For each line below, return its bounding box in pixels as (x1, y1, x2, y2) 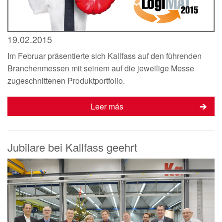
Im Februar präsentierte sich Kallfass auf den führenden (7, 50, 202, 61)
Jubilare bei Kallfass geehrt (7, 139, 137, 155)
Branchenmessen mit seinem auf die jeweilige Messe (7, 62, 194, 74)
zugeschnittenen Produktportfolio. (7, 74, 125, 86)
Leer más (91, 100, 123, 112)
